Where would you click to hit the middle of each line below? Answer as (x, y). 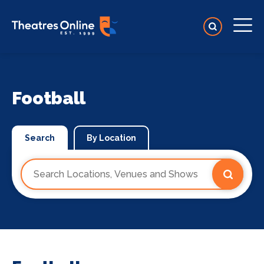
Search (40, 138)
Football (49, 98)
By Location (111, 138)
